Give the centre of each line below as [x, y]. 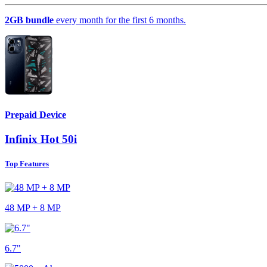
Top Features [27, 164]
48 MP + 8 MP [33, 207]
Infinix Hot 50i [41, 139]
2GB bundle [29, 20]
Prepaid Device [35, 114]
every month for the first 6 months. [120, 20]
